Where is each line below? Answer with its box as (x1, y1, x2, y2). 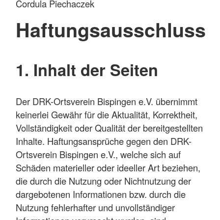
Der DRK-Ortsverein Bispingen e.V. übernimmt (16, 95, 197, 108)
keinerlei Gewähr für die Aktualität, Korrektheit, (16, 108, 197, 121)
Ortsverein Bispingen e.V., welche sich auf (16, 148, 181, 161)
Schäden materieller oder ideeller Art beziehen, (16, 161, 200, 174)
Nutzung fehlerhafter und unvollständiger (16, 201, 175, 214)
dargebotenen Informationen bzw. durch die (16, 188, 186, 201)
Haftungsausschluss (16, 16, 206, 44)
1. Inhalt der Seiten (16, 57, 158, 81)
